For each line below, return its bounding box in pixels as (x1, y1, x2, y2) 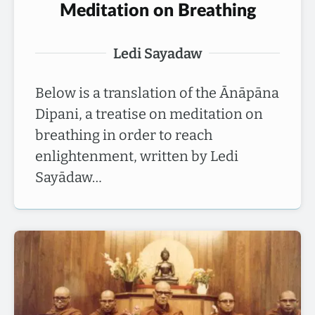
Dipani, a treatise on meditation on (35, 105, 263, 122)
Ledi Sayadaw (113, 44, 202, 62)
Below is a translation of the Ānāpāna (35, 84, 279, 101)
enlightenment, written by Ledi (35, 147, 238, 165)
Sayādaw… (35, 168, 102, 186)
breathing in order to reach (35, 126, 212, 143)
